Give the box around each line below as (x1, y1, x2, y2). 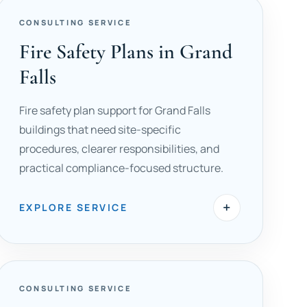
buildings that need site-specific (19, 122, 181, 137)
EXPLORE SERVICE (19, 201, 128, 214)
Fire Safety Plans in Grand (19, 39, 232, 64)
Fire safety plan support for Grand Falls (19, 103, 210, 118)
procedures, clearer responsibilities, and (19, 141, 219, 156)
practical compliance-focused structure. (19, 160, 223, 175)
